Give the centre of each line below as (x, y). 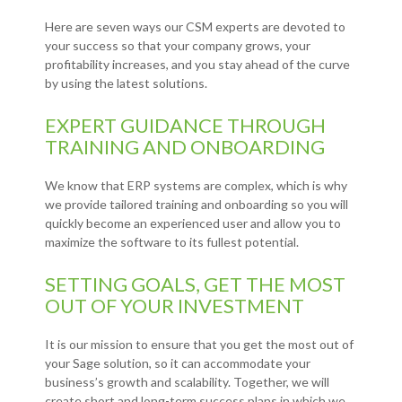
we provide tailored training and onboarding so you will (197, 205)
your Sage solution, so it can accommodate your (178, 363)
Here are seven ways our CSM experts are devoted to (195, 27)
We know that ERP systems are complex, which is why (196, 186)
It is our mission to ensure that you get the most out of (199, 345)
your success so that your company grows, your (178, 46)
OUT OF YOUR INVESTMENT (175, 306)
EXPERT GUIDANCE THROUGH (185, 126)
